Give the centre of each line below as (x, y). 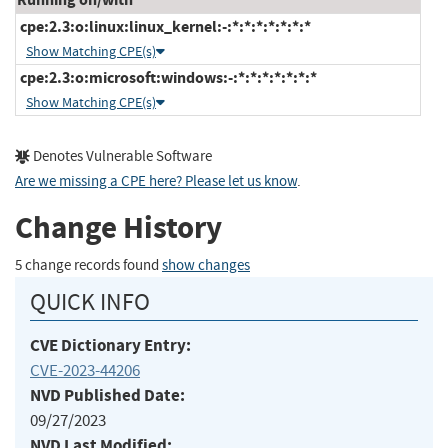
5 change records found (88, 265)
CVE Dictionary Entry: (110, 345)
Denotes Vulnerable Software (121, 156)
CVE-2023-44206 (85, 370)
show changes (206, 265)
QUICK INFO (90, 301)
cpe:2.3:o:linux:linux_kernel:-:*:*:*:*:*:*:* (164, 26)
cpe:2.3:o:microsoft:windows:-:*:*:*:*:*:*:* (167, 77)
